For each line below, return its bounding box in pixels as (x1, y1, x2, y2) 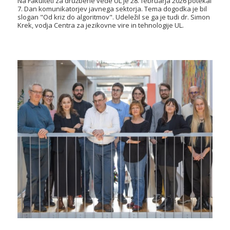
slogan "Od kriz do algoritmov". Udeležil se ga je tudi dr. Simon (17, 12, 210, 22)
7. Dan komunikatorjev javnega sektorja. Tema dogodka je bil (17, 4, 207, 14)
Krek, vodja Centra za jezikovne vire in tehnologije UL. (17, 21, 184, 30)
